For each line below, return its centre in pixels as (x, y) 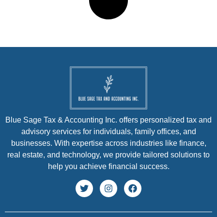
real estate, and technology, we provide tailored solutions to (108, 155)
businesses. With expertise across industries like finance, (108, 143)
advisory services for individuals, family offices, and (108, 132)
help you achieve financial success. (108, 167)
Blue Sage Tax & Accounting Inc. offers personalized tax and (108, 120)
